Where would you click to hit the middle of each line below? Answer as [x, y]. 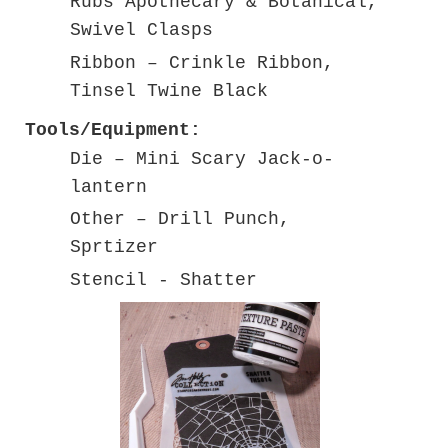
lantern [108, 186]
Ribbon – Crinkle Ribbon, [202, 62]
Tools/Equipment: [113, 129]
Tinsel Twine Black [169, 90]
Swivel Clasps [141, 30]
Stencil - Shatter [163, 279]
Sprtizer [114, 247]
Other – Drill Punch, [180, 219]
